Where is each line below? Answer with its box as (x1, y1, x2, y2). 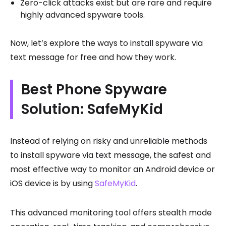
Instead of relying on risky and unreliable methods (10, 135, 207, 147)
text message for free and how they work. (10, 51, 176, 63)
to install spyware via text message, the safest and (10, 149, 211, 161)
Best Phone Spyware (21, 79, 167, 99)
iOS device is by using (10, 177, 95, 189)
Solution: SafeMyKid (21, 99, 163, 119)
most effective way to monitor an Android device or (10, 163, 215, 175)
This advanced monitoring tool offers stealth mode (10, 206, 212, 218)
